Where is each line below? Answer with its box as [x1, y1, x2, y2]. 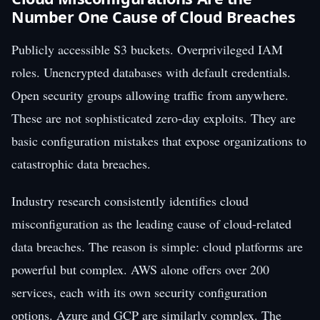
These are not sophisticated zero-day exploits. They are [11, 109, 296, 126]
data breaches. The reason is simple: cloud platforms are [11, 237, 303, 255]
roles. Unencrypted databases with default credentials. [11, 63, 291, 81]
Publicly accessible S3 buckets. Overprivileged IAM [11, 40, 283, 58]
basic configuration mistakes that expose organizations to [11, 131, 306, 149]
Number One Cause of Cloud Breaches [11, 6, 296, 27]
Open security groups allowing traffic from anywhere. [11, 86, 289, 104]
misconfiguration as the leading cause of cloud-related [11, 214, 291, 232]
